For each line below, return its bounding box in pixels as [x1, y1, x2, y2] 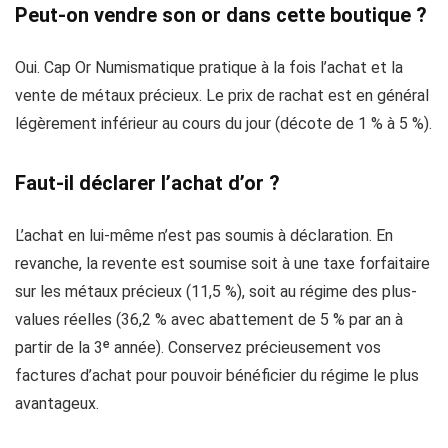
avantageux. [15, 393, 99, 413]
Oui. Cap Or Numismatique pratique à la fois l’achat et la [15, 57, 403, 77]
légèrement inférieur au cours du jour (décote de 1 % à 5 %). [15, 113, 432, 133]
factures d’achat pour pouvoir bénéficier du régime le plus [15, 365, 419, 385]
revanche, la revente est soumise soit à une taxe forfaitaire [15, 253, 430, 273]
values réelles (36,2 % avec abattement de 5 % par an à [15, 309, 403, 329]
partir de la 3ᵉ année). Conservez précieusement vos [15, 337, 381, 357]
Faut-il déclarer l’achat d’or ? [15, 170, 280, 195]
